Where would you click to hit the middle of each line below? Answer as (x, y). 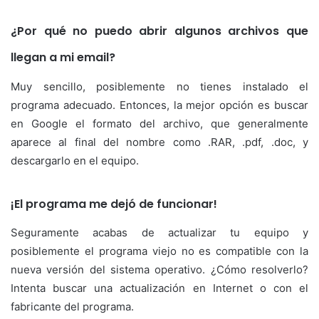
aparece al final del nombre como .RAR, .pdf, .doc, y (159, 142)
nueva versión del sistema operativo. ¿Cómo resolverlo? (159, 270)
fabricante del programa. (72, 307)
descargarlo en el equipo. (75, 160)
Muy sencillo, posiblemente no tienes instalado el (159, 86)
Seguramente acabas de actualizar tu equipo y (159, 233)
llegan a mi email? (63, 58)
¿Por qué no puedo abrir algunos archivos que (159, 31)
